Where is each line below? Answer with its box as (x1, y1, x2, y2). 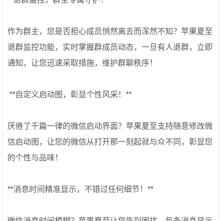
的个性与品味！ (7, 153, 63, 162)
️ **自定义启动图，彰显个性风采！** (7, 90, 132, 99)
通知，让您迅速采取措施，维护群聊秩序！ (7, 59, 158, 67)
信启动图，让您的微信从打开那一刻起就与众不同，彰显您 (7, 138, 213, 146)
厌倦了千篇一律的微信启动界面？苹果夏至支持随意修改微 (7, 122, 213, 130)
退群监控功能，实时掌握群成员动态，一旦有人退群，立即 (7, 43, 213, 51)
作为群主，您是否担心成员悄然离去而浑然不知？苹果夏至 (7, 27, 213, 36)
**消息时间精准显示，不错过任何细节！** (7, 185, 154, 193)
